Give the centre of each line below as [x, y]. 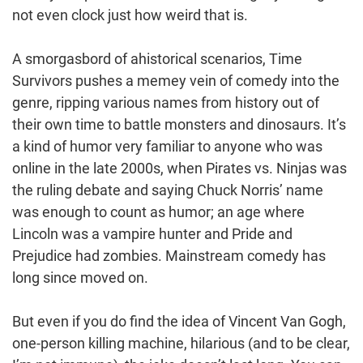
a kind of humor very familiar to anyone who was [167, 146]
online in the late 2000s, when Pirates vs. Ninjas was [179, 168]
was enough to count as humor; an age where [158, 211]
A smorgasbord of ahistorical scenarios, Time [157, 58]
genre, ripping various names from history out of [166, 102]
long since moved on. [80, 277]
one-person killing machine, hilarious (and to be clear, [181, 343]
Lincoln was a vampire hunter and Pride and [152, 233]
